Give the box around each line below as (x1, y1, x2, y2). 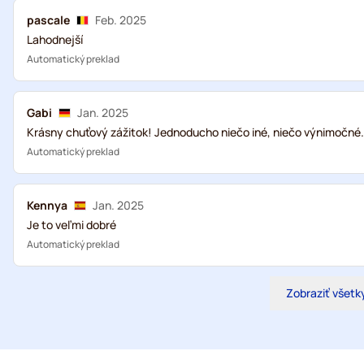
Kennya (27, 197, 67, 213)
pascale (27, 12, 70, 28)
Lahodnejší (27, 32, 83, 47)
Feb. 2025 (95, 12, 146, 28)
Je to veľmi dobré (27, 217, 116, 232)
